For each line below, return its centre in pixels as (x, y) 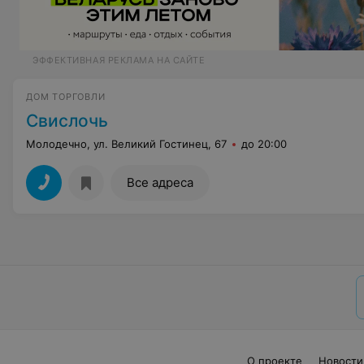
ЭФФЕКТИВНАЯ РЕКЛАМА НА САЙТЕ (119, 60)
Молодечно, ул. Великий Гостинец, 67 (126, 144)
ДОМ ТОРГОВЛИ (66, 97)
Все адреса (160, 182)
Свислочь (67, 121)
